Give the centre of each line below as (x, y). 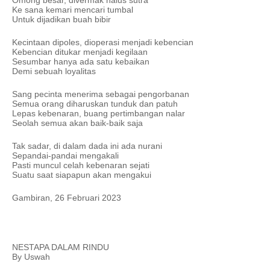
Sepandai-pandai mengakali (65, 156)
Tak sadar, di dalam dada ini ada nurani (88, 146)
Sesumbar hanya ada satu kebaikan (81, 62)
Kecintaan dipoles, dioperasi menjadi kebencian (103, 42)
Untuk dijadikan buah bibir (61, 20)
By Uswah (31, 257)
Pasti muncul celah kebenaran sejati (81, 165)
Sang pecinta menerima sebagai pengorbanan (101, 94)
